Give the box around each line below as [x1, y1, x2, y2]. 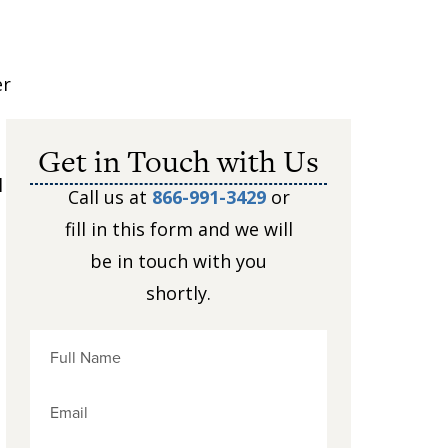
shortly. [146, 281, 211, 305]
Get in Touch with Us [38, 140, 319, 182]
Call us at [67, 185, 152, 209]
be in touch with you [90, 249, 267, 273]
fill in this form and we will [64, 217, 293, 241]
